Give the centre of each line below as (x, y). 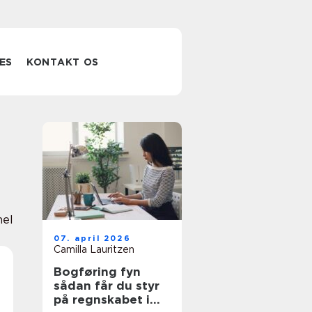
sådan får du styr (107, 286)
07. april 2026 (92, 238)
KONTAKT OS (63, 62)
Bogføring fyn (97, 272)
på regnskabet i (102, 299)
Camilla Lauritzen (94, 249)
